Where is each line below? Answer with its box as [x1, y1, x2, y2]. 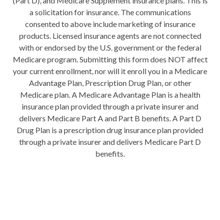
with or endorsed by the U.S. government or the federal [19, 43, 201, 53]
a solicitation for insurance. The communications [29, 7, 191, 17]
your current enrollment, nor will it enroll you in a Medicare [13, 66, 207, 76]
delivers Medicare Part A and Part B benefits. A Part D [19, 113, 201, 123]
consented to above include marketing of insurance [25, 19, 195, 29]
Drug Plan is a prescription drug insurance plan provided [17, 125, 203, 135]
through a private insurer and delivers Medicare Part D [19, 137, 201, 147]
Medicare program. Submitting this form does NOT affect [12, 55, 208, 64]
